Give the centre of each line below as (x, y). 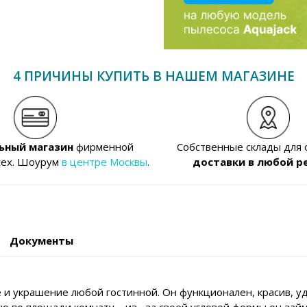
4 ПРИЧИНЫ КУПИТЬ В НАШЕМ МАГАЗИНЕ (153, 76)
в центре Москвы (105, 162)
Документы (41, 241)
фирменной (103, 147)
